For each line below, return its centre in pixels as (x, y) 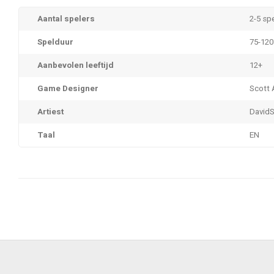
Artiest (50, 112)
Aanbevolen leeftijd (76, 65)
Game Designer (68, 89)
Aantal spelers (66, 19)
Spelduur (55, 42)
